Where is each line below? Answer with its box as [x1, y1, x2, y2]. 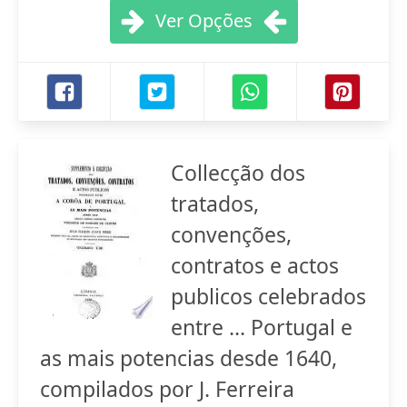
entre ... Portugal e [171, 313, 352, 342]
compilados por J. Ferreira [40, 374, 294, 403]
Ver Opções [154, 8, 253, 33]
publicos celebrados [171, 282, 366, 311]
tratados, [171, 189, 259, 218]
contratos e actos [171, 251, 339, 280]
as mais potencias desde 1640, [40, 343, 337, 372]
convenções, [171, 220, 292, 249]
